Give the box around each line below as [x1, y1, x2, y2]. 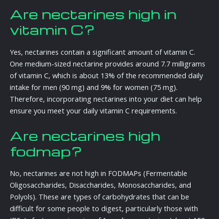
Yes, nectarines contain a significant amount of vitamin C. [10, 46, 195, 57]
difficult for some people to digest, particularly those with [10, 203, 198, 214]
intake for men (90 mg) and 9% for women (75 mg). [10, 82, 177, 92]
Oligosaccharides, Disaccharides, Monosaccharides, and [10, 180, 191, 190]
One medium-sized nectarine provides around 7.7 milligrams [10, 58, 205, 68]
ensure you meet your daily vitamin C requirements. [10, 105, 177, 115]
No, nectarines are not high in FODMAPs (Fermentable [10, 168, 187, 178]
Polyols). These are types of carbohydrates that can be [10, 192, 189, 202]
